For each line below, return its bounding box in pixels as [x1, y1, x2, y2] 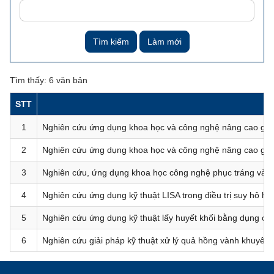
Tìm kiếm [92, 37, 129, 47]
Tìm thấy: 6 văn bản [10, 75, 87, 86]
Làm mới [147, 37, 182, 47]
